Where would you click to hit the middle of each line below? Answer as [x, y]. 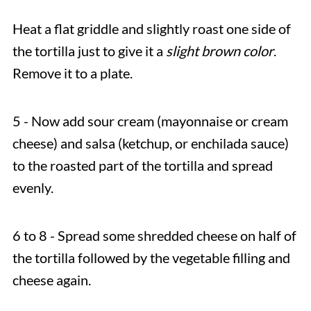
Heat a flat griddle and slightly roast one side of [151, 29]
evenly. [33, 188]
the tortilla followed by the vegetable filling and [151, 258]
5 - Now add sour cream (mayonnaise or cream [150, 121]
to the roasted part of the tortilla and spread [142, 166]
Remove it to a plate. [72, 73]
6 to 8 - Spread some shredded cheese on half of [154, 236]
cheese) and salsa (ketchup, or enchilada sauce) [150, 143]
